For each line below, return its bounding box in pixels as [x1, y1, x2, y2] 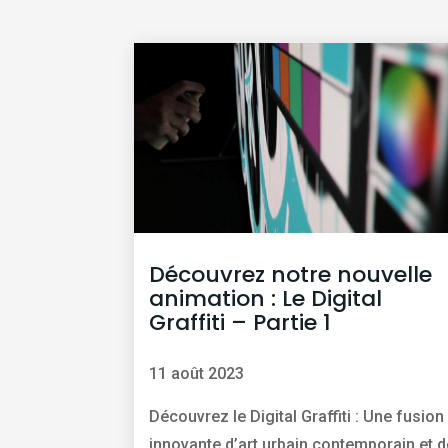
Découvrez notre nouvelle [149, 259, 433, 291]
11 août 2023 [149, 364, 245, 384]
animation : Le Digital [149, 283, 383, 315]
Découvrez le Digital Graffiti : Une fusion [149, 407, 445, 427]
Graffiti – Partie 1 [149, 307, 332, 339]
